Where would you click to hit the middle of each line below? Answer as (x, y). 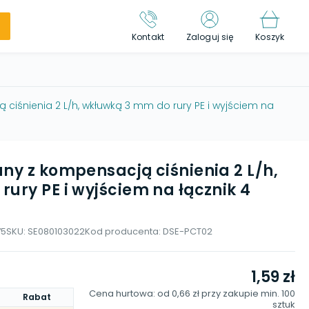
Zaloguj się (210, 37)
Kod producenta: (124, 231)
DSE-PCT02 (188, 231)
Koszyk (270, 37)
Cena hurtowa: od (130, 293)
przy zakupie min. (241, 293)
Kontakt (148, 37)
